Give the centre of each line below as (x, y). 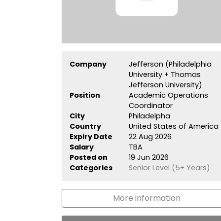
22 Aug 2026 (150, 136)
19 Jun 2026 (148, 157)
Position (85, 95)
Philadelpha (149, 116)
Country (85, 126)
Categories (91, 167)
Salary (82, 147)
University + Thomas (165, 74)
